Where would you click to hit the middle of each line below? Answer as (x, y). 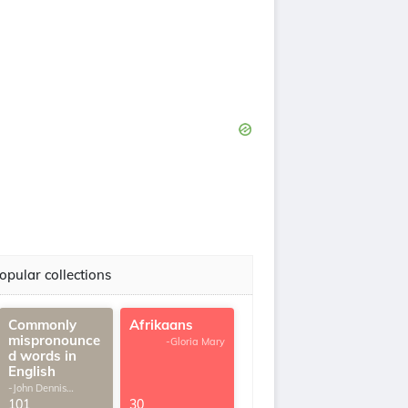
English (32, 371)
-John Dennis (37, 388)
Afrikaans (161, 325)
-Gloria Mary (195, 342)
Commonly (42, 325)
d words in (42, 356)
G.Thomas (31, 398)
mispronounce (54, 340)
